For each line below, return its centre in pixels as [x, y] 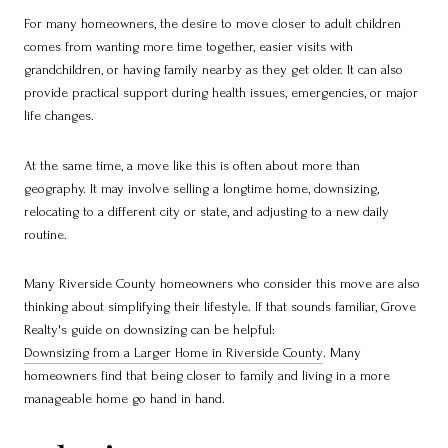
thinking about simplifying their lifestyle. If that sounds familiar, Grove [220, 307]
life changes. [59, 115]
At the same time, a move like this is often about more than [192, 165]
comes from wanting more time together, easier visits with [188, 46]
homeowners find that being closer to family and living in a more [207, 376]
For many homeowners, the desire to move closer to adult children [212, 23]
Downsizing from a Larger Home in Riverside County [173, 353]
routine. [45, 234]
